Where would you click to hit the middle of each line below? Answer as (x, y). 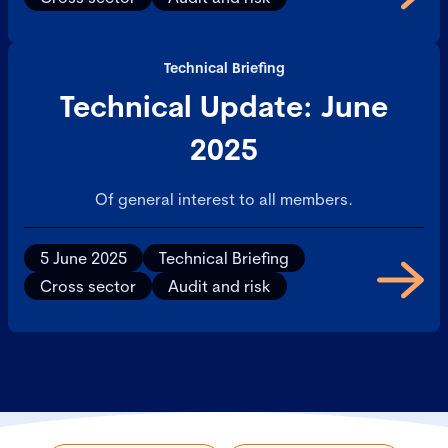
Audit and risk (219, 286)
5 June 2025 (83, 258)
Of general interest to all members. (224, 199)
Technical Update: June (224, 106)
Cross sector (88, 286)
